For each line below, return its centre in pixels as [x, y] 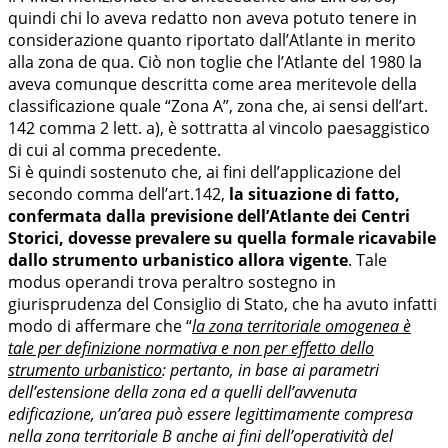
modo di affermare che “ [100, 326]
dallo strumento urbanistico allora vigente [178, 260]
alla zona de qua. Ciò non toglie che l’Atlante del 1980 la [215, 62]
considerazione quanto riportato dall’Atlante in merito [212, 40]
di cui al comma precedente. [114, 150]
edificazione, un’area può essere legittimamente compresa [210, 414]
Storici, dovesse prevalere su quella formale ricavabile [222, 238]
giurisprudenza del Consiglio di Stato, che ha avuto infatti [222, 304]
